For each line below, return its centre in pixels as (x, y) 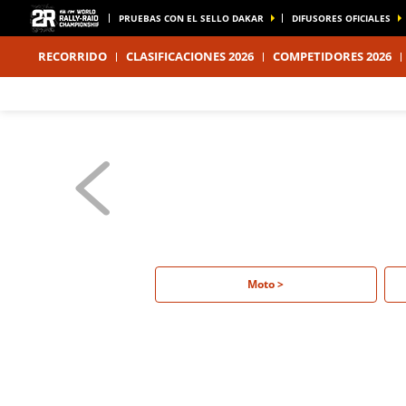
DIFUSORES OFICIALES (341, 18)
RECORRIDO (72, 56)
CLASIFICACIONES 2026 (190, 56)
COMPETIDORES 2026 (332, 56)
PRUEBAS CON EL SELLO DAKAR (191, 18)
